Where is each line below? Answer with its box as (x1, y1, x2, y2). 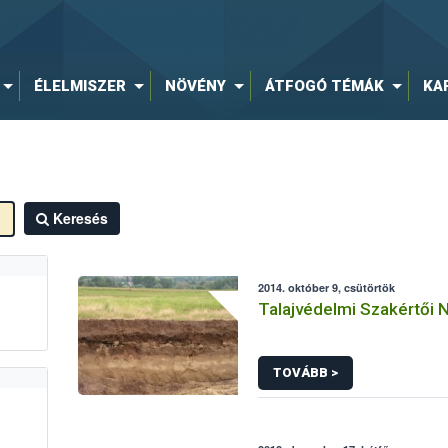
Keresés (52, 208, 108, 228)
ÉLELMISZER (33, 77, 126, 95)
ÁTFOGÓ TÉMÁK (264, 77, 384, 95)
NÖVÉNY (164, 77, 226, 95)
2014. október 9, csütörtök (258, 280, 396, 295)
